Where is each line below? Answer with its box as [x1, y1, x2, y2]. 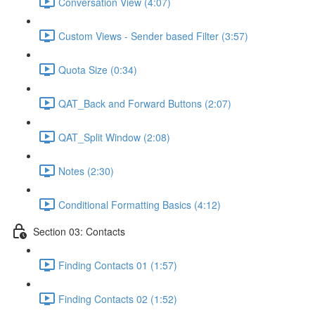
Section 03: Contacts [33, 224, 125, 238]
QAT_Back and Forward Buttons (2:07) [58, 96, 231, 110]
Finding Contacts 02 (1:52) [58, 291, 177, 306]
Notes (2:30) [58, 163, 114, 178]
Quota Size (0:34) [58, 62, 137, 77]
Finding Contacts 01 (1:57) [58, 257, 177, 272]
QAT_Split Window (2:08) [58, 129, 170, 144]
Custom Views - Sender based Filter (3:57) [58, 28, 248, 43]
